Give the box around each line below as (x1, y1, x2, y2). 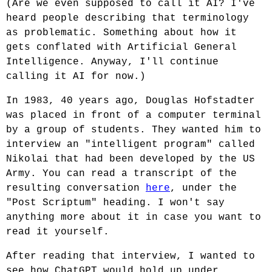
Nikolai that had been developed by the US (6, 154, 255, 165)
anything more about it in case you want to (6, 212, 261, 223)
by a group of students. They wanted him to (6, 124, 261, 135)
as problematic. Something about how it (6, 27, 237, 38)
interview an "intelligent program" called (6, 139, 255, 150)
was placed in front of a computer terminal (6, 110, 261, 121)
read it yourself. (6, 226, 109, 237)
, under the (170, 183, 237, 194)
